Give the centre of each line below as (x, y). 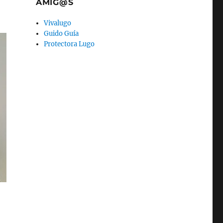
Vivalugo (58, 23)
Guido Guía (61, 34)
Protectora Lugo (69, 44)
